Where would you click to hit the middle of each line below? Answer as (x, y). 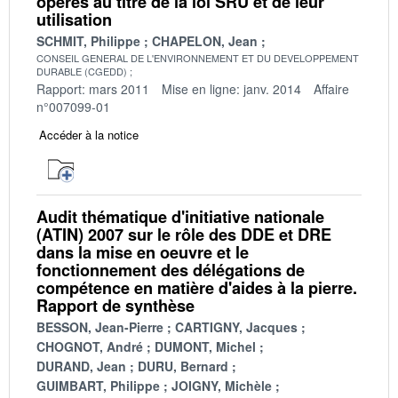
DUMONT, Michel (205, 346)
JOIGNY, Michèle (222, 385)
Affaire (331, 88)
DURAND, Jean (81, 366)
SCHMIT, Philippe (88, 40)
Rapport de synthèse (115, 305)
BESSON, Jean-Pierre (100, 326)
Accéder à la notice (89, 134)
